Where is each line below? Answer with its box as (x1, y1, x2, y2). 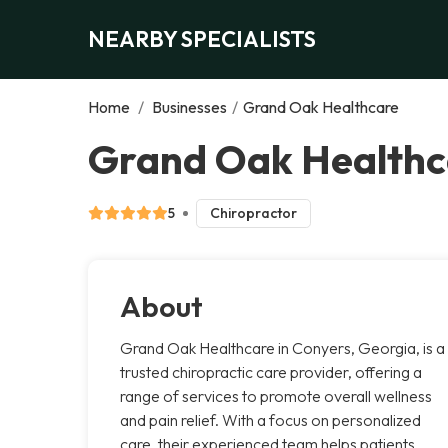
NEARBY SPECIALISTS (88, 24, 316, 53)
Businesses (152, 96, 227, 117)
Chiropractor (209, 203, 297, 222)
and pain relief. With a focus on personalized (120, 409, 421, 430)
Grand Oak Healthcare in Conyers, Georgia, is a (120, 337, 445, 358)
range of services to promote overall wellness (120, 385, 432, 406)
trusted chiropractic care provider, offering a (120, 361, 422, 382)
